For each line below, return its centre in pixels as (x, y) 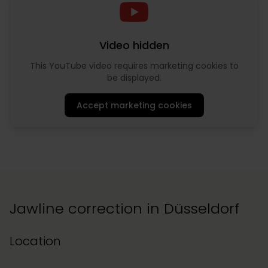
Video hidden (134, 45)
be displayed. (134, 78)
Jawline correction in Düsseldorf (124, 209)
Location (35, 241)
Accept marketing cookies (134, 106)
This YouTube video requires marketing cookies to (134, 66)
